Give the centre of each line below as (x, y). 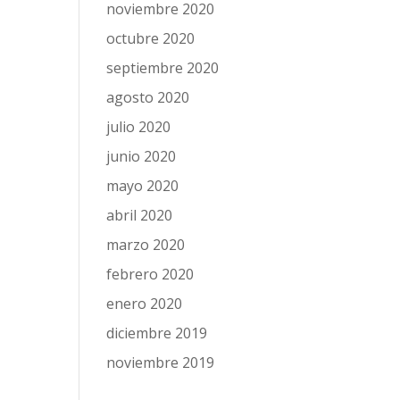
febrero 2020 (150, 274)
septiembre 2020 (163, 68)
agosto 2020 (148, 97)
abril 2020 (140, 215)
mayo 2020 (143, 186)
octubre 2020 (151, 38)
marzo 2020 (146, 245)
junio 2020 (142, 156)
